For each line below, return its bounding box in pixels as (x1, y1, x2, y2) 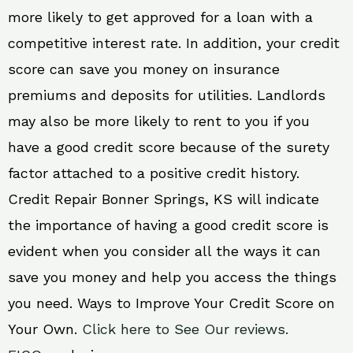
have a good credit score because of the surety (8, 139, 329, 156)
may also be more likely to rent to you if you (8, 113, 310, 130)
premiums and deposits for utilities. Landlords (8, 87, 325, 104)
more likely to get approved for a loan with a (8, 9, 313, 26)
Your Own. (8, 321, 82, 338)
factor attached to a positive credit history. (8, 165, 299, 182)
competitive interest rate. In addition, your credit (8, 35, 340, 52)
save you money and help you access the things (8, 269, 336, 286)
